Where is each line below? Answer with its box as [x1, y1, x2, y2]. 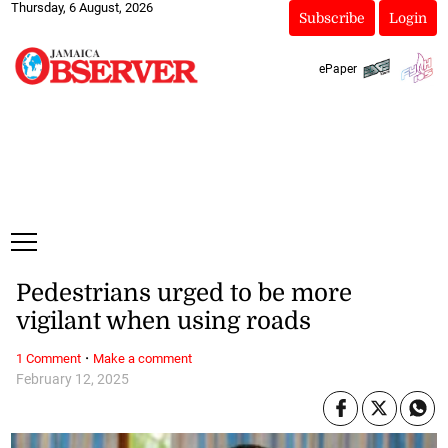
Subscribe [298, 10, 365, 26]
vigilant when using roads [15, 307, 311, 336]
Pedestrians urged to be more [15, 279, 352, 308]
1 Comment [15, 350, 81, 366]
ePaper [318, 61, 357, 76]
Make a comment [92, 350, 192, 366]
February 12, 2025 [15, 370, 129, 388]
